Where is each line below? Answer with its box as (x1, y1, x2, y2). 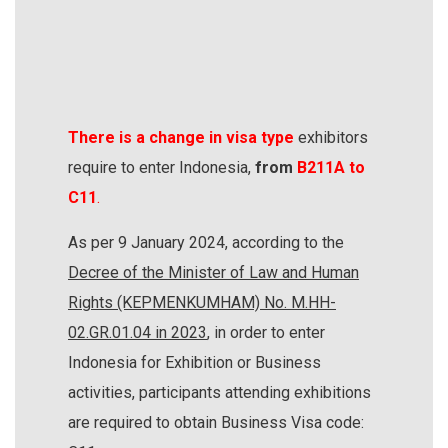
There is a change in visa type (68, 127, 294, 147)
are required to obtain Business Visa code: (68, 412, 364, 432)
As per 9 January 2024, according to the (68, 232, 344, 252)
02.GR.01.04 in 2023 (68, 322, 207, 342)
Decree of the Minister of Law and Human (68, 262, 359, 282)
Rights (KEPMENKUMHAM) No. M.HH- (68, 292, 336, 312)
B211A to (297, 157, 365, 177)
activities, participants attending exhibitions (68, 382, 371, 402)
